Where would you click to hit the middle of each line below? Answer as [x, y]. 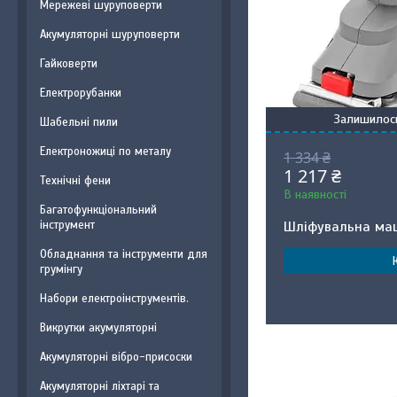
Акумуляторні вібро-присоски [116, 357]
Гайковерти [69, 64]
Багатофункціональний [98, 210]
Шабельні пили [79, 122]
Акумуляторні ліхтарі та [100, 386]
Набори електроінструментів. [114, 299]
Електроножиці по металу [105, 152]
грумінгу [61, 269]
